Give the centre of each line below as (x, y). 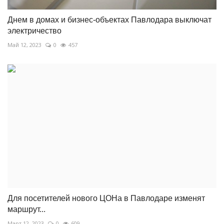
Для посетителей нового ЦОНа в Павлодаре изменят (106, 198)
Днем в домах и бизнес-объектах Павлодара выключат (109, 20)
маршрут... (26, 209)
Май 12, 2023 (24, 45)
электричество (34, 31)
